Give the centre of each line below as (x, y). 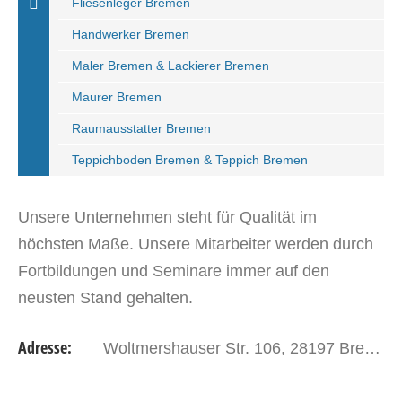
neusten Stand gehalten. (105, 298)
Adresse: (45, 347)
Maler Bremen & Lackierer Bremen (170, 66)
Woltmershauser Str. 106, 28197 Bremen (234, 348)
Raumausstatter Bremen (141, 128)
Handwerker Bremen (131, 34)
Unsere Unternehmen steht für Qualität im (167, 217)
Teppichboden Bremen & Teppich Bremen (190, 160)
